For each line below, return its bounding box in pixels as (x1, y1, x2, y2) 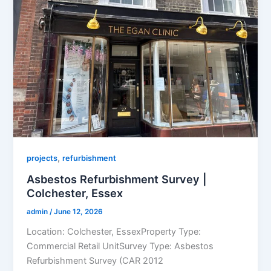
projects (27, 154, 58, 163)
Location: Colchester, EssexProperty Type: (27, 226, 201, 237)
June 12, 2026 (54, 207, 103, 216)
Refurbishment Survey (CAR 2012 (27, 255, 164, 266)
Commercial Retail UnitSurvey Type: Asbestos (27, 240, 214, 252)
